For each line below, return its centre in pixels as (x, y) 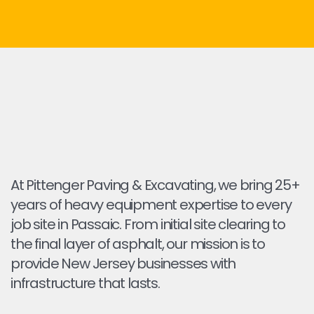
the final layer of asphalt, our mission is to (138, 244)
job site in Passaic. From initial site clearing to (148, 224)
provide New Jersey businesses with (123, 264)
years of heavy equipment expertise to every (151, 205)
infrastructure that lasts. (85, 283)
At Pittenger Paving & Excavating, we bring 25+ (155, 185)
